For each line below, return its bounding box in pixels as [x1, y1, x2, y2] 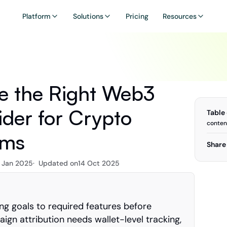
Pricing [126, 12, 148, 21]
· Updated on [33, 159, 78, 168]
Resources [163, 12, 197, 21]
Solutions [73, 12, 103, 21]
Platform [22, 12, 51, 21]
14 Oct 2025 [78, 159, 120, 168]
